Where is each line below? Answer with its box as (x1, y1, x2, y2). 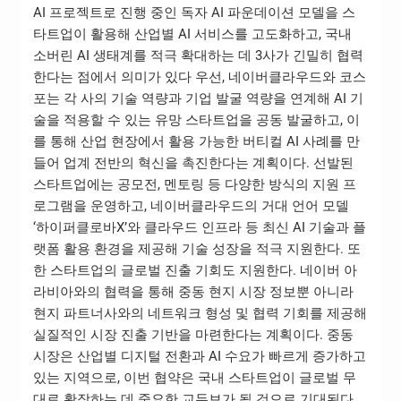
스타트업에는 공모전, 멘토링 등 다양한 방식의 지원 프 (32, 176, 356, 193)
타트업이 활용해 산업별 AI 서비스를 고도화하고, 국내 (32, 26, 352, 43)
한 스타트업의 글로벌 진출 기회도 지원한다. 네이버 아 (32, 262, 357, 279)
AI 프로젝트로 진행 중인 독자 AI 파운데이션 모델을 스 (32, 4, 355, 21)
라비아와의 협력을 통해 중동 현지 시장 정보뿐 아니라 (32, 284, 354, 301)
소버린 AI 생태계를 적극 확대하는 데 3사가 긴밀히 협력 (32, 47, 363, 64)
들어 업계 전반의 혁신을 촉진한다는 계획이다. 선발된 (32, 155, 354, 172)
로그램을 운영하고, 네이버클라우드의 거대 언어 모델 (32, 198, 349, 215)
